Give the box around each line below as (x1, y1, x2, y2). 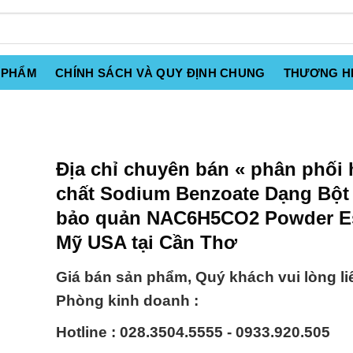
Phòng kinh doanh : (56, 292, 199, 310)
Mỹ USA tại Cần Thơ (56, 232, 237, 253)
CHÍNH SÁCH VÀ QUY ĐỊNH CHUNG (55, 66, 266, 80)
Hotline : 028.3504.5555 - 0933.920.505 (56, 324, 330, 341)
